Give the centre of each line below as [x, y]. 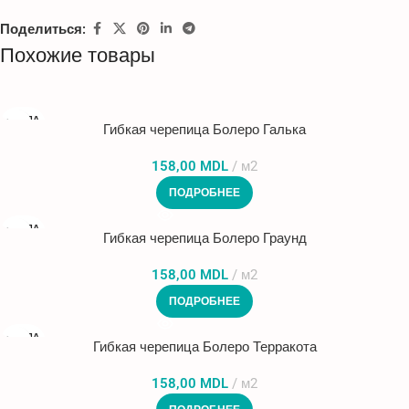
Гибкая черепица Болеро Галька [204, 130]
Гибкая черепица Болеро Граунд [204, 238]
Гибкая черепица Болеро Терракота [204, 347]
